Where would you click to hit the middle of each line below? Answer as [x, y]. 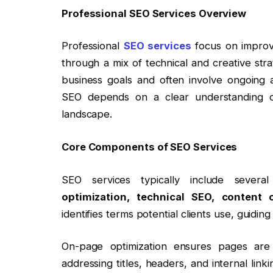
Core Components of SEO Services [149, 147]
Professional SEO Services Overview [154, 13]
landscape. [87, 114]
